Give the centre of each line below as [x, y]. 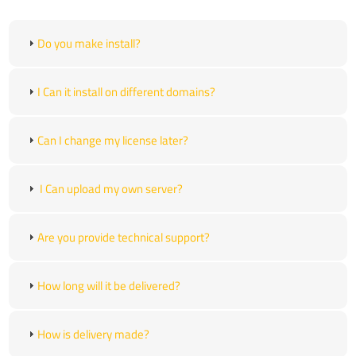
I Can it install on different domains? [127, 91]
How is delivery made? [94, 334]
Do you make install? [89, 43]
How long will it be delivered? [109, 285]
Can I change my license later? [113, 140]
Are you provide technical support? [124, 237]
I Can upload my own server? [110, 188]
